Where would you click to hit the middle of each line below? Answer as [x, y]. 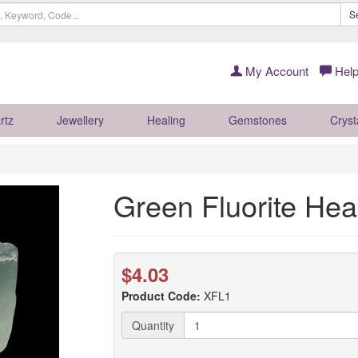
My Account [275, 71]
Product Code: [161, 296]
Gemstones [258, 120]
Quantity [153, 325]
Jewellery [80, 120]
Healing [166, 120]
